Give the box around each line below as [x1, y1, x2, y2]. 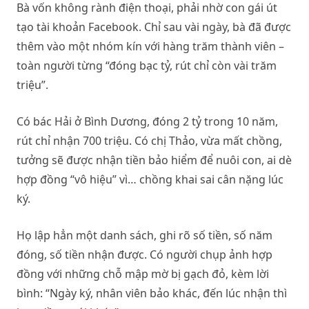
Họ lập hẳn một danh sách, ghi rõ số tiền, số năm [17, 228, 272, 243]
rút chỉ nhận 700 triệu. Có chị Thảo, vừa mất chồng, [17, 133, 282, 148]
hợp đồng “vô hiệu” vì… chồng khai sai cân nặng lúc [17, 172, 283, 187]
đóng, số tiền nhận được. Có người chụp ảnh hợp [17, 247, 272, 262]
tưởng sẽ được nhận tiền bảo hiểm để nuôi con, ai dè [17, 152, 292, 168]
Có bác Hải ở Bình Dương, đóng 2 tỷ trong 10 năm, [17, 114, 278, 129]
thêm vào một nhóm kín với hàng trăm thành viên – [17, 39, 284, 54]
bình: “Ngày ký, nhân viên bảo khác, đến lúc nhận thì [17, 286, 287, 301]
